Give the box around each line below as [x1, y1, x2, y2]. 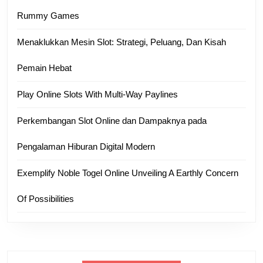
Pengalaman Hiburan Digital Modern [17, 141, 155, 151]
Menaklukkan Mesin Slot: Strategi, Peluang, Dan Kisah [17, 36, 226, 47]
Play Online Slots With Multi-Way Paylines [17, 89, 178, 99]
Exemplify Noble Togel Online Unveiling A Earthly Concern [17, 167, 238, 178]
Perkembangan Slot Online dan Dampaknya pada [17, 115, 207, 126]
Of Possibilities [17, 193, 74, 204]
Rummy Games [17, 10, 79, 21]
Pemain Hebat [17, 62, 72, 73]
